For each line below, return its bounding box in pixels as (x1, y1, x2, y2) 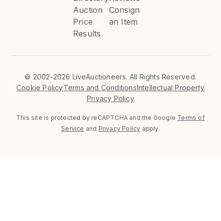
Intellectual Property (137, 83, 204, 92)
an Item (109, 17, 138, 27)
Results (73, 29, 101, 39)
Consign (109, 5, 140, 15)
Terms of (177, 114, 205, 122)
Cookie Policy (16, 83, 63, 92)
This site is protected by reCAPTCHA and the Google (16, 114, 178, 122)
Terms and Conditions (63, 83, 137, 92)
